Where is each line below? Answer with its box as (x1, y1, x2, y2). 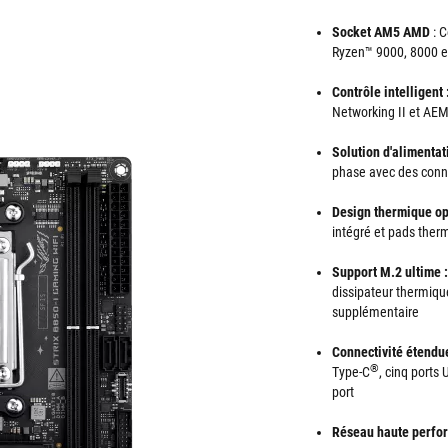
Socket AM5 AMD (332, 24, 430, 40)
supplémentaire (332, 304, 419, 320)
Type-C (332, 364, 370, 380)
